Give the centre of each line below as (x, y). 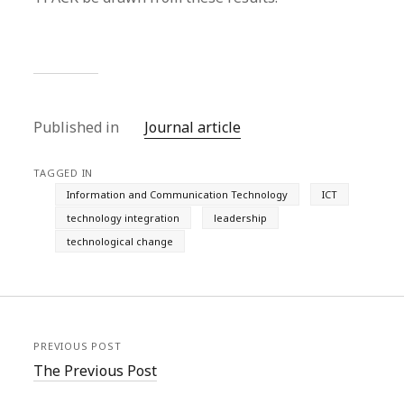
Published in (78, 127)
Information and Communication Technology (178, 194)
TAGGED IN (64, 173)
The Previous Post (96, 371)
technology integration (124, 218)
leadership (241, 218)
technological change (120, 241)
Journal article (193, 127)
